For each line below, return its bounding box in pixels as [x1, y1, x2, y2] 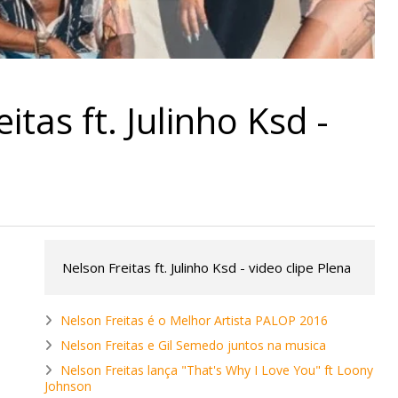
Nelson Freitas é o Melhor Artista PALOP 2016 [60, 311, 328, 329]
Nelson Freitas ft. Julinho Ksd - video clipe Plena [62, 258, 351, 276]
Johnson [44, 377, 92, 394]
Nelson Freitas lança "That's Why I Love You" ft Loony [60, 361, 373, 378]
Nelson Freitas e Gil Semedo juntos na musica [60, 336, 326, 354]
